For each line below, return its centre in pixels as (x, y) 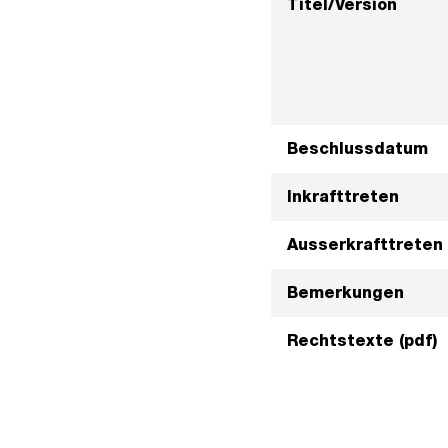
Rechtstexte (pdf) (361, 340)
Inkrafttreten (342, 196)
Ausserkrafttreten (364, 244)
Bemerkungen (345, 292)
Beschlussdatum (357, 148)
